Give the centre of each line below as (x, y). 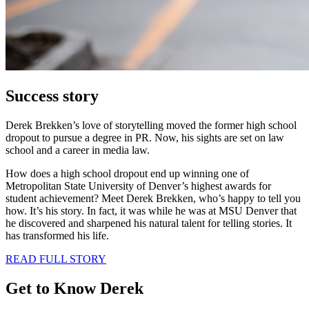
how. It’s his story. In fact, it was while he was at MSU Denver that (151, 210)
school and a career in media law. (78, 150)
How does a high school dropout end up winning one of (127, 173)
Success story (52, 96)
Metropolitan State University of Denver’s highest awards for (138, 186)
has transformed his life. (57, 235)
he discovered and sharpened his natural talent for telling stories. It (149, 223)
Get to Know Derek (74, 288)
